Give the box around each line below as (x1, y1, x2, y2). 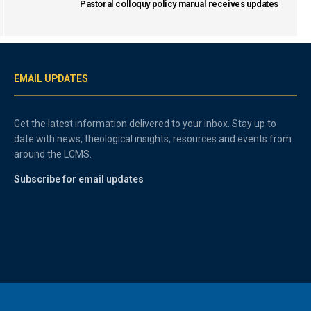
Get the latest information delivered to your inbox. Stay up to (14, 117, 277, 129)
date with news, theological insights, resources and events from (14, 133, 292, 144)
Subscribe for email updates (14, 173, 144, 185)
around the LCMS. (14, 148, 92, 160)
